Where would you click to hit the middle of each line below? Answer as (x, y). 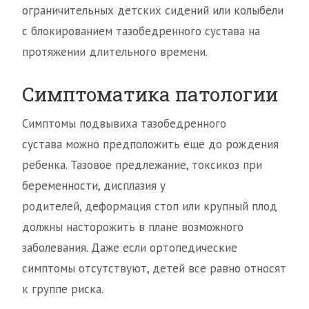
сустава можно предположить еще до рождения (150, 144)
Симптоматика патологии (150, 94)
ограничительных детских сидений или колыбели (153, 11)
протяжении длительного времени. (115, 52)
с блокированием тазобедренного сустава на (141, 31)
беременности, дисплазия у (94, 186)
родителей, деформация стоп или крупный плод (150, 207)
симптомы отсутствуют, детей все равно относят (154, 269)
